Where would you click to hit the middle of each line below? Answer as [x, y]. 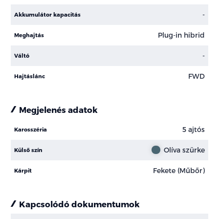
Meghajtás [29, 35]
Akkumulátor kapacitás [48, 14]
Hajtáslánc [30, 76]
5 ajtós [193, 130]
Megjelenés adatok [59, 109]
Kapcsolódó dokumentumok [80, 204]
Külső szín [29, 150]
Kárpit [23, 170]
